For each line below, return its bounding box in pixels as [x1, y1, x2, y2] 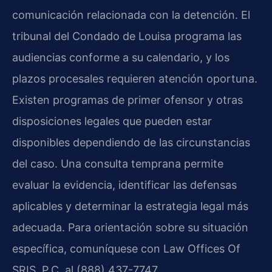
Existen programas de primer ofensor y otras [12, 93, 243, 106]
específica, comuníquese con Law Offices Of [12, 242, 240, 255]
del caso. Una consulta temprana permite [12, 157, 223, 170]
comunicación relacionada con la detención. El [12, 8, 250, 21]
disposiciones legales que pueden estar [12, 114, 212, 127]
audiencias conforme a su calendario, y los [12, 50, 229, 64]
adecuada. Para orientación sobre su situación [12, 220, 248, 234]
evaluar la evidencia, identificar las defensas [12, 178, 237, 191]
